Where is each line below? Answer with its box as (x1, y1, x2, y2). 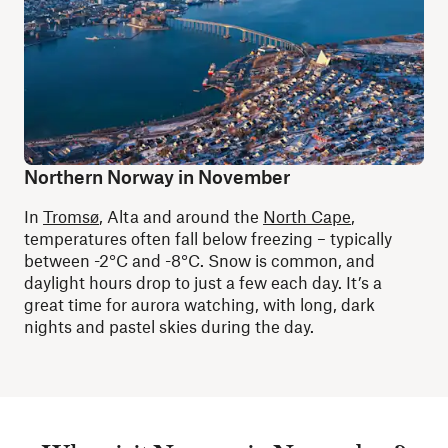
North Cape (263, 206, 351, 226)
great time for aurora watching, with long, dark (24, 294, 375, 314)
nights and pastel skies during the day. (24, 316, 314, 336)
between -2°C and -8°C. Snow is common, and (24, 250, 375, 270)
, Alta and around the (99, 206, 263, 226)
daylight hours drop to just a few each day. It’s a (24, 272, 382, 292)
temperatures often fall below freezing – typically (24, 228, 392, 248)
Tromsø (43, 206, 99, 226)
